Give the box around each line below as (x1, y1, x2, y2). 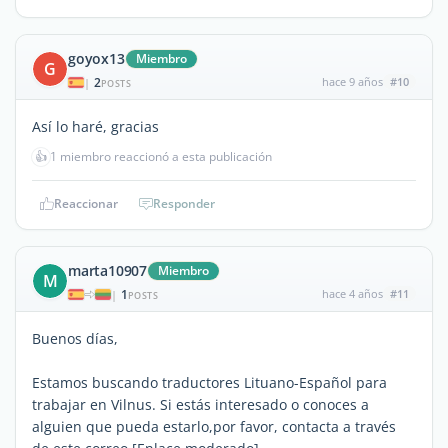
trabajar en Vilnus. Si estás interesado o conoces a (32, 394, 369, 414)
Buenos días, (32, 328, 118, 348)
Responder (153, 194, 215, 212)
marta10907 (68, 260, 147, 280)
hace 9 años (321, 73, 383, 89)
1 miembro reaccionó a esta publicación (50, 147, 272, 165)
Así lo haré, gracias (32, 116, 159, 136)
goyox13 (68, 48, 125, 68)
